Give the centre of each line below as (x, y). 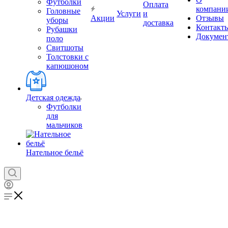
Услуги (129, 13)
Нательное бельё (55, 152)
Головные (63, 11)
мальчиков (64, 125)
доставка (158, 23)
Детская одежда (53, 97)
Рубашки (62, 29)
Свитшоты (65, 48)
